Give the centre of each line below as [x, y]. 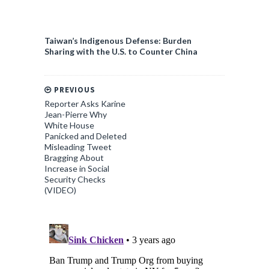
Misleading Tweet [78, 147]
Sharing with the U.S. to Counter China [121, 51]
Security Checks [75, 179]
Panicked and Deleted [86, 136]
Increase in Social [77, 168]
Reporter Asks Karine [85, 104]
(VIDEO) [60, 190]
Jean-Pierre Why [76, 114]
